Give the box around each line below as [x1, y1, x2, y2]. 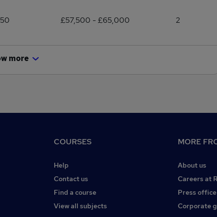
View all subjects [54, 201, 107, 210]
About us [178, 161, 206, 170]
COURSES [54, 137, 92, 147]
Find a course [54, 188, 96, 197]
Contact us [54, 174, 88, 183]
